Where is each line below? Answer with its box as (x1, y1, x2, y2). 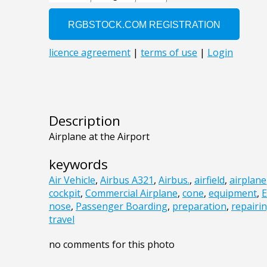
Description (49, 111, 120, 131)
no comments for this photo (49, 238, 175, 252)
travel (49, 213, 74, 226)
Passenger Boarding (76, 200, 167, 213)
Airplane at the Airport (49, 130, 150, 144)
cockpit (49, 187, 80, 200)
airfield (194, 173, 225, 187)
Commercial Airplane (85, 187, 178, 200)
